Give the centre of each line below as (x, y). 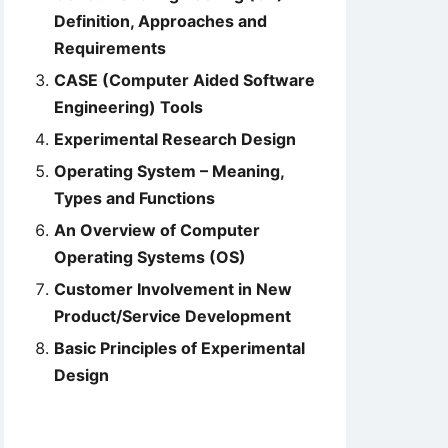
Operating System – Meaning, (169, 171)
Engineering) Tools (128, 107)
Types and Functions (134, 198)
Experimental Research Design (175, 139)
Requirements (110, 48)
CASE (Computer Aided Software (184, 80)
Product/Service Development (172, 316)
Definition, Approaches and (160, 21)
